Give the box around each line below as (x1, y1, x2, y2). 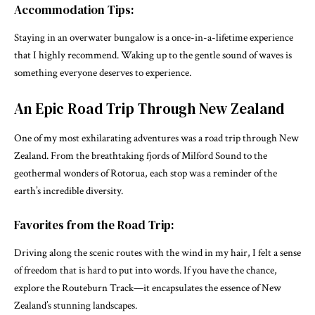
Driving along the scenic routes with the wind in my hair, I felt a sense (14, 246, 301, 260)
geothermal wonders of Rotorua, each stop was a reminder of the (14, 166, 277, 180)
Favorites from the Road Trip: (14, 217, 174, 234)
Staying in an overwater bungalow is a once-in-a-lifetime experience (14, 30, 293, 44)
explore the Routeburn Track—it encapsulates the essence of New (14, 281, 281, 295)
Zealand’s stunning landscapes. (14, 299, 137, 313)
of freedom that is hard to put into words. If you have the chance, (14, 264, 277, 278)
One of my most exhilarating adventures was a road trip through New (14, 131, 299, 145)
